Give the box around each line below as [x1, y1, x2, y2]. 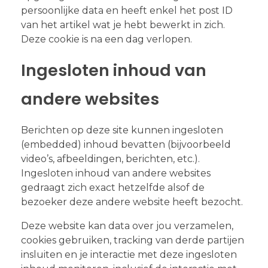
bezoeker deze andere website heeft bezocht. [21, 196, 243, 208]
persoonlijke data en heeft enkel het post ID [21, 5, 233, 17]
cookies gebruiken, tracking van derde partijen [21, 234, 244, 246]
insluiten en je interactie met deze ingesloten [21, 249, 237, 261]
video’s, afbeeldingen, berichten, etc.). [21, 153, 200, 165]
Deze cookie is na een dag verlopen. [21, 33, 192, 45]
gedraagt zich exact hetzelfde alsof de [21, 182, 205, 194]
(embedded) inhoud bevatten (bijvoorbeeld [21, 139, 231, 151]
